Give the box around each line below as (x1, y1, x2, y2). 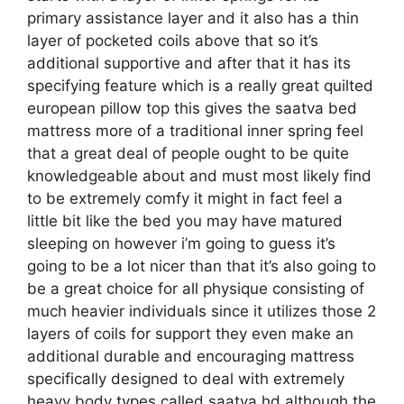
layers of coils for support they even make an (27, 324, 353, 343)
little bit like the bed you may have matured (27, 211, 343, 230)
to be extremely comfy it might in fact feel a (27, 188, 343, 207)
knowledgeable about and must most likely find (27, 166, 372, 185)
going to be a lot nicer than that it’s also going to (27, 256, 376, 275)
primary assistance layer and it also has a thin (27, 8, 359, 27)
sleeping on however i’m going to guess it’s (27, 234, 335, 252)
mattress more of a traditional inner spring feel (27, 121, 363, 140)
